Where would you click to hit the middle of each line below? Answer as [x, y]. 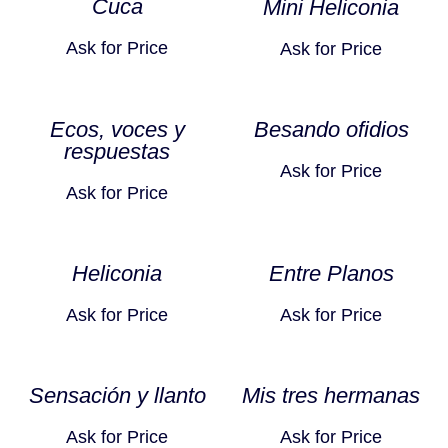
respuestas [117, 152]
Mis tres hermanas [331, 396]
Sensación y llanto [117, 396]
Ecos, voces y [117, 130]
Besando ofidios [331, 130]
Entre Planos [331, 274]
